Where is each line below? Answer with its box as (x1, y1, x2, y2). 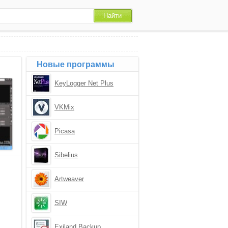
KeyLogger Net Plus (54, 79, 113, 87)
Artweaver (54, 175, 84, 183)
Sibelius (54, 151, 78, 159)
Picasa (54, 127, 75, 135)
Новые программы (37, 60, 115, 69)
